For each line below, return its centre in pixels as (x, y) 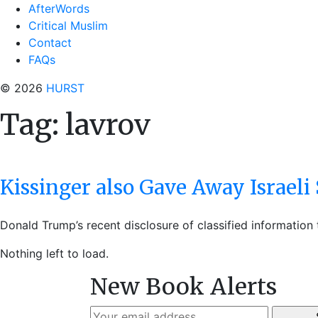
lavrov (108, 125)
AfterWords (59, 9)
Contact (50, 43)
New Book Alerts (183, 287)
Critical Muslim (68, 26)
